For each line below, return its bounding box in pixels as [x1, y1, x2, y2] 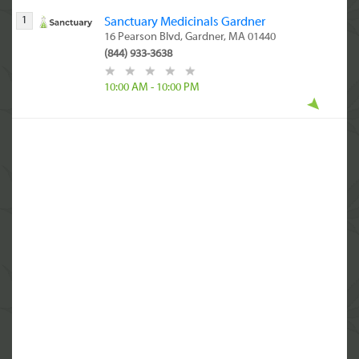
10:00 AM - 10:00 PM [104, 82, 200, 94]
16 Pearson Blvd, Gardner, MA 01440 [104, 31, 276, 43]
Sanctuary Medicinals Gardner [104, 16, 266, 29]
